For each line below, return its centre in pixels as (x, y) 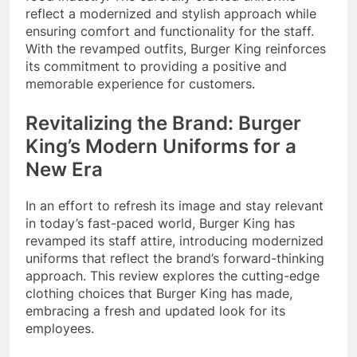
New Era (64, 170)
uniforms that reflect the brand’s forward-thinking (175, 259)
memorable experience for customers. (140, 84)
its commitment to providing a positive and (156, 67)
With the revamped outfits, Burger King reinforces (176, 49)
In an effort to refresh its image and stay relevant (175, 206)
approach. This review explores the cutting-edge (173, 276)
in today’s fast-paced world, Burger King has (160, 224)
